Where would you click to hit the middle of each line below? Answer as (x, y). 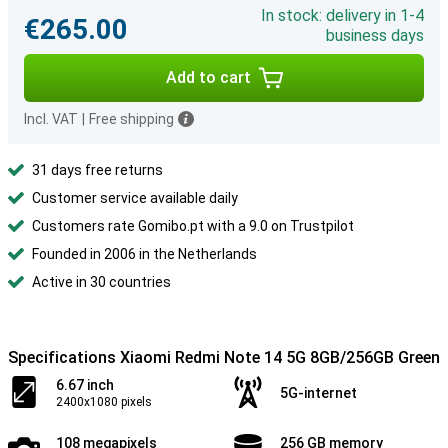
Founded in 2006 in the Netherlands (144, 254)
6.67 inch (85, 385)
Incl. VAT (51, 119)
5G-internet (318, 393)
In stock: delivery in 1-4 (342, 15)
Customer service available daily (135, 198)
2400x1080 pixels (104, 402)
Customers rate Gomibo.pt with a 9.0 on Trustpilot (193, 226)
